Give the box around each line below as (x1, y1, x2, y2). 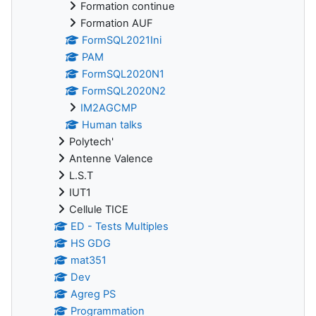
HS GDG (71, 237, 111, 250)
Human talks (82, 119, 143, 132)
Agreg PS (71, 288, 116, 301)
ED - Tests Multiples (71, 220, 169, 233)
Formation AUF (80, 17, 153, 30)
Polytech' (69, 135, 114, 149)
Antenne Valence (69, 152, 153, 166)
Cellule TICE (69, 203, 128, 217)
